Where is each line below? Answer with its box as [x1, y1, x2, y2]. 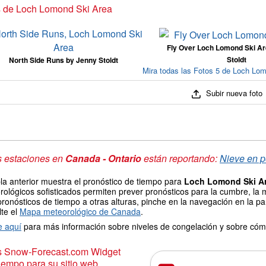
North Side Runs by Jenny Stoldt [8, 55, 118, 66]
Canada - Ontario [65, 151, 141, 166]
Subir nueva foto [204, 87, 263, 99]
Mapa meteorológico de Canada [20, 205, 141, 218]
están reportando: [141, 151, 220, 166]
